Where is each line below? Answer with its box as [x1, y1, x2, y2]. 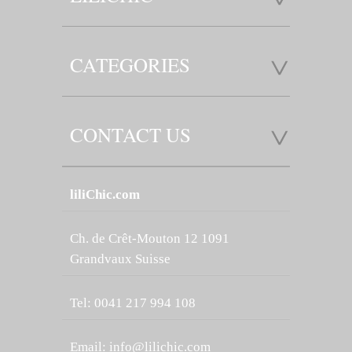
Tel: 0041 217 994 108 [70, 295, 196, 310]
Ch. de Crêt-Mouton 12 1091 [70, 230, 229, 246]
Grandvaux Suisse [70, 251, 170, 266]
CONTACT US [70, 121, 191, 148]
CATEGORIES [70, 51, 190, 78]
